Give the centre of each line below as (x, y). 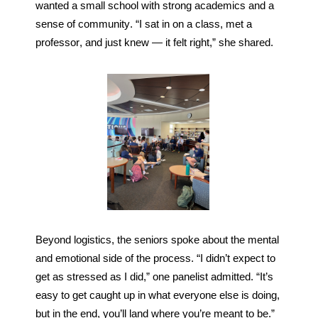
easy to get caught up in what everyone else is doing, (157, 296)
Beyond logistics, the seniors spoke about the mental (157, 240)
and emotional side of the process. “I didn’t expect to (155, 259)
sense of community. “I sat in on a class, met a (143, 24)
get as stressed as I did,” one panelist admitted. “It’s (154, 277)
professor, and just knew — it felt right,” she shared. (154, 43)
